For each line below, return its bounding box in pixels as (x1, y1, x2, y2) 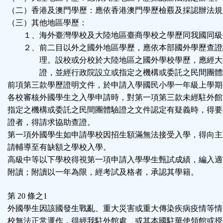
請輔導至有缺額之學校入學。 (7, 143, 111, 152)
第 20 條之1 (7, 192, 47, 201)
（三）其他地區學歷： (7, 18, 87, 27)
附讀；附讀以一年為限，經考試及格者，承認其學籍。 (7, 168, 199, 177)
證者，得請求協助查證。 (7, 118, 95, 127)
